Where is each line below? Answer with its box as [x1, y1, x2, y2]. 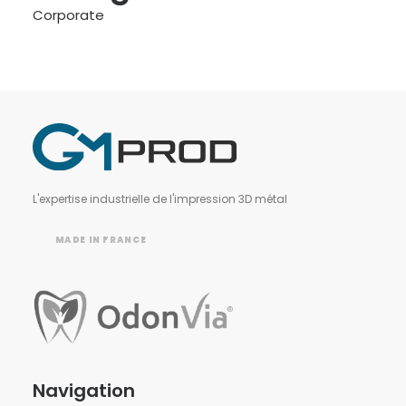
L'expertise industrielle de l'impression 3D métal [33, 191, 287, 207]
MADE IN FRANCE [54, 233, 147, 246]
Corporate [33, 5, 104, 24]
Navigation [33, 378, 135, 403]
